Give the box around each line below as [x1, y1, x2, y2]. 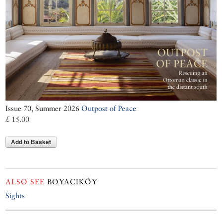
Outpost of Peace [81, 104, 137, 112]
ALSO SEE [5, 177, 45, 186]
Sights [5, 191, 25, 200]
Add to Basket [11, 137, 52, 146]
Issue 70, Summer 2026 [5, 104, 82, 112]
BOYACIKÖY [45, 177, 98, 186]
